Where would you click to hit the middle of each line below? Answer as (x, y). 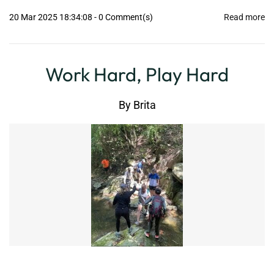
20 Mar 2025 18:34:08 (52, 17)
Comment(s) (128, 17)
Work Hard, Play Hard (137, 75)
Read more (244, 17)
